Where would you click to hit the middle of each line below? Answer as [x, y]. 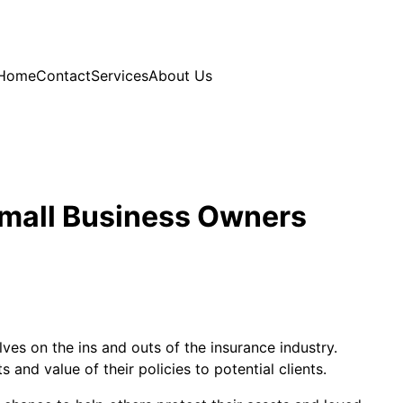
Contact [63, 75]
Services [120, 75]
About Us [180, 75]
